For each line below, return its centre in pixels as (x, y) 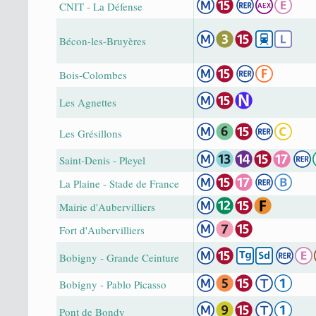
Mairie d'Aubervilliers (107, 206)
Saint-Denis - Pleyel (102, 160)
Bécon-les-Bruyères (103, 41)
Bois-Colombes (93, 74)
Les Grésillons (91, 133)
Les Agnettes (88, 102)
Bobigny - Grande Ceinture (119, 257)
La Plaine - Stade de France (119, 183)
